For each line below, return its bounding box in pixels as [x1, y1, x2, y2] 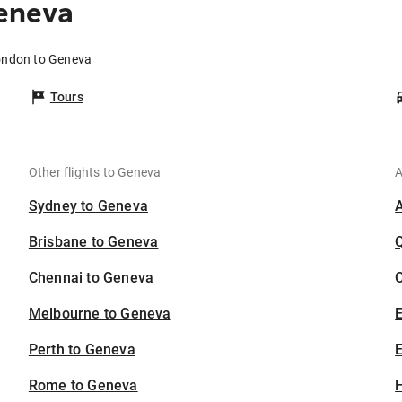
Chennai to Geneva [28, 269, 154, 287]
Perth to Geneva [28, 341, 135, 359]
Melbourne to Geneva [28, 305, 171, 323]
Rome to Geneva [28, 377, 138, 395]
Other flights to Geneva [28, 165, 162, 180]
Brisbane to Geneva [28, 233, 159, 251]
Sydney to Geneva [28, 197, 149, 215]
